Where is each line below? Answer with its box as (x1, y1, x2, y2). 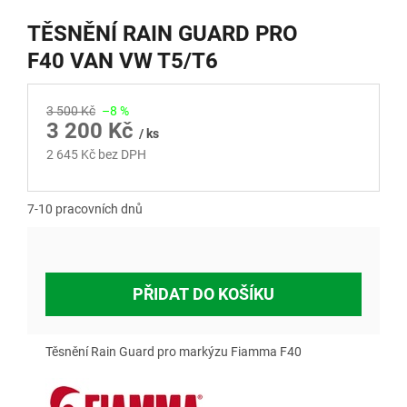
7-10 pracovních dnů (27, 202, 143, 217)
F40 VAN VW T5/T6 (27, 48, 218, 74)
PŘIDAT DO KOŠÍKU (133, 284, 274, 304)
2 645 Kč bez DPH (46, 147, 146, 163)
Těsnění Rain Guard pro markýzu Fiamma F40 (45, 344, 304, 360)
